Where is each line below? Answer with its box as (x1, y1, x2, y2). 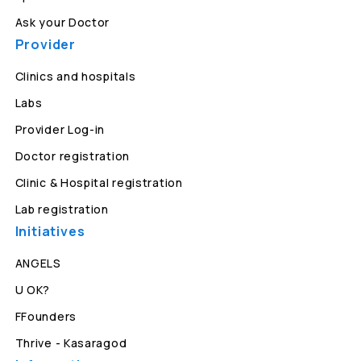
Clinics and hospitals (15, 68, 136, 85)
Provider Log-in (15, 122, 106, 138)
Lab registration (15, 201, 109, 218)
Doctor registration (15, 148, 130, 164)
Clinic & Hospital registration (15, 175, 183, 191)
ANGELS (15, 255, 61, 272)
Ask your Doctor (15, 15, 110, 31)
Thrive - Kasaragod (15, 335, 127, 351)
